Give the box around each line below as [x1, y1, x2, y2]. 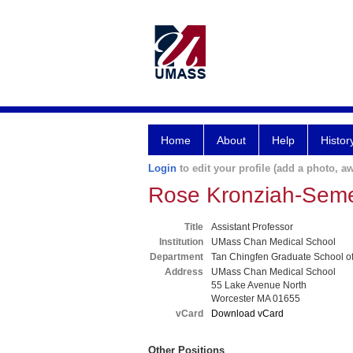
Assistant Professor [211, 221, 293, 232]
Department [150, 251, 203, 262]
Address [165, 266, 203, 277]
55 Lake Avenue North [211, 280, 307, 291]
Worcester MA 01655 [211, 293, 300, 304]
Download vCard [211, 308, 284, 319]
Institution [159, 236, 203, 247]
